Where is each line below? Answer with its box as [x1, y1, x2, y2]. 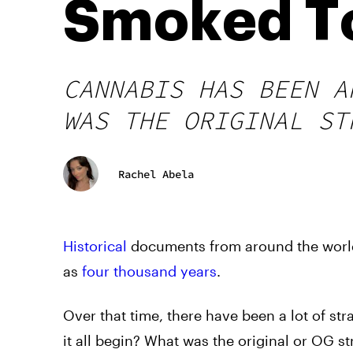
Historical [63, 237, 127, 255]
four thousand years [82, 262, 217, 281]
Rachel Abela [118, 166, 194, 181]
